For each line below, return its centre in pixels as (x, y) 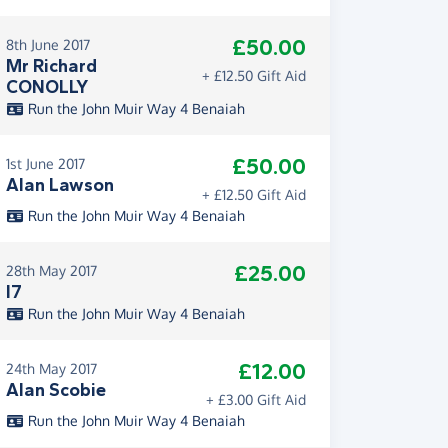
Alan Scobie (56, 390)
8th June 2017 (48, 44)
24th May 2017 (51, 368)
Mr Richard (51, 66)
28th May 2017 (51, 270)
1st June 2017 (45, 163)
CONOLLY (47, 87)
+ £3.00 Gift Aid (256, 399)
